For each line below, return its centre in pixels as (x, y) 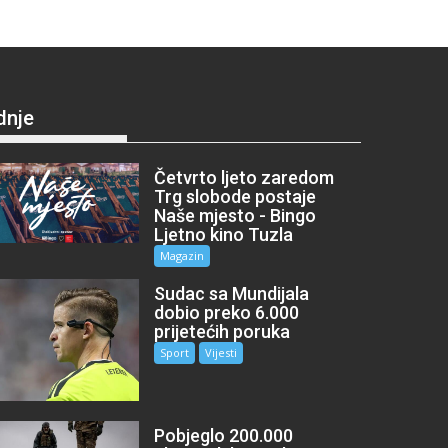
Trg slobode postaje (235, 196)
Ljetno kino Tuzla (224, 234)
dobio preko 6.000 (227, 312)
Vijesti (221, 352)
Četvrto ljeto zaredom (244, 177)
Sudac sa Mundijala (232, 293)
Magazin (182, 255)
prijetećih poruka (222, 331)
